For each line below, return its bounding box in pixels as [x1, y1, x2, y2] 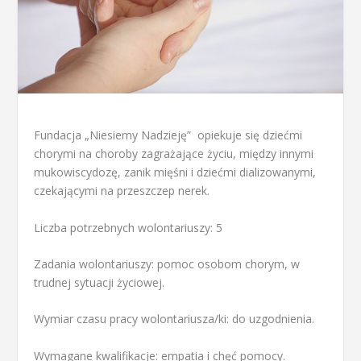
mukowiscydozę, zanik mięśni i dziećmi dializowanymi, [34, 164, 317, 180]
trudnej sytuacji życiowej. [34, 275, 165, 291]
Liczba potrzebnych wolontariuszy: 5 [34, 219, 223, 235]
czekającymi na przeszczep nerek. [34, 183, 210, 199]
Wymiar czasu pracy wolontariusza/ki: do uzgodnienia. [34, 311, 315, 327]
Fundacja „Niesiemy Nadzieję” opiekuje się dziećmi [34, 127, 303, 143]
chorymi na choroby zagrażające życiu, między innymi [34, 146, 314, 162]
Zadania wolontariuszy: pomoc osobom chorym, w [34, 256, 301, 272]
